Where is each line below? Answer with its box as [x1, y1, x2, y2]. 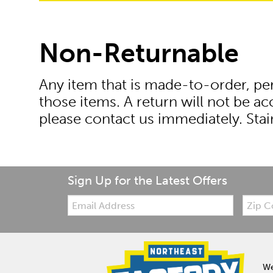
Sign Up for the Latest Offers [68, 174, 227, 188]
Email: [67, 193, 91, 204]
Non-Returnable [39, 37, 239, 69]
